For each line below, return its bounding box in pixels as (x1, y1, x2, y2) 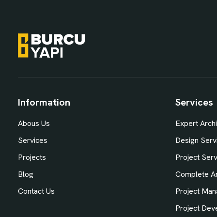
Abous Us (18, 118, 50, 129)
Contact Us (18, 186, 55, 197)
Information (18, 96, 70, 109)
